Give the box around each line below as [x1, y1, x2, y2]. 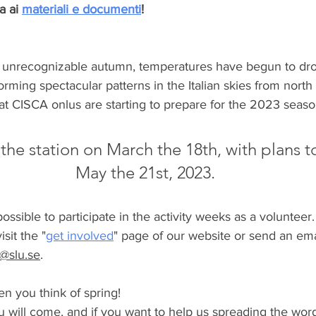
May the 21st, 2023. [75, 162, 215, 183]
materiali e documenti [22, 2, 141, 17]
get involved [46, 229, 114, 243]
